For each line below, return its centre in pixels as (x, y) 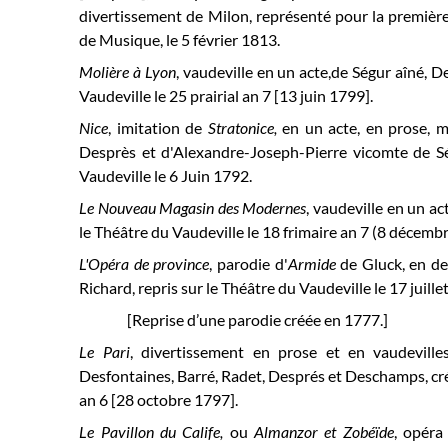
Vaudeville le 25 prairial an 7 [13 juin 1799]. (226, 95)
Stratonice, (242, 127)
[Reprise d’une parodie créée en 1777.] (258, 319)
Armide (314, 263)
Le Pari (104, 351)
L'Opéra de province (144, 263)
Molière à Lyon (127, 71)
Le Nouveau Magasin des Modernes (193, 207)
